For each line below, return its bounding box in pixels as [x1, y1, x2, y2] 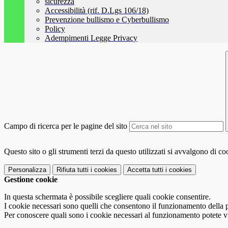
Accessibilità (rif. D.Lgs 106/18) [45, 6, 149, 15]
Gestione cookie [4, 175, 58, 184]
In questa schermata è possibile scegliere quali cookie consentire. [4, 192, 211, 202]
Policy [45, 24, 65, 34]
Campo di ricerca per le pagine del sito [4, 122, 127, 131]
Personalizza [8, 166, 46, 174]
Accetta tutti [127, 166, 163, 174]
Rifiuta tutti [56, 166, 89, 174]
